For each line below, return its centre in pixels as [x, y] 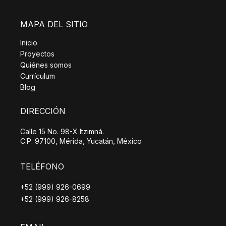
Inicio [29, 42]
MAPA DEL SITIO [54, 24]
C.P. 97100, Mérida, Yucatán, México [81, 141]
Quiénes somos [46, 65]
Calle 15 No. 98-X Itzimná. [62, 131]
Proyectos [37, 53]
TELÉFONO [42, 166]
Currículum [38, 76]
